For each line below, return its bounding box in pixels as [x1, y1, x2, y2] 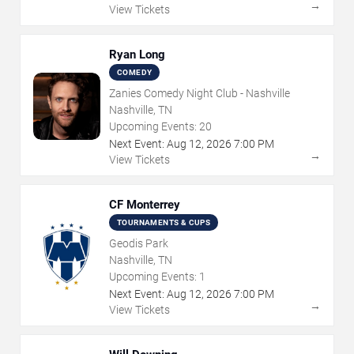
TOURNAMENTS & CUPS [117, 217, 211, 227]
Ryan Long [109, 47, 165, 62]
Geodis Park [109, 236, 168, 250]
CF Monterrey [109, 197, 180, 212]
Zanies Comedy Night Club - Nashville [109, 86, 290, 100]
